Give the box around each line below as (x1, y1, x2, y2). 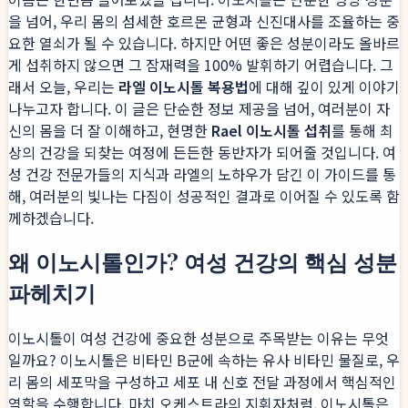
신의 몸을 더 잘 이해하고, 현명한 (8, 119, 211, 142)
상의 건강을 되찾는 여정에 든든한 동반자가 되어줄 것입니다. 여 (8, 141, 396, 164)
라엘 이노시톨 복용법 (118, 76, 249, 98)
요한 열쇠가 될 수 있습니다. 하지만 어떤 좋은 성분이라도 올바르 (8, 32, 400, 55)
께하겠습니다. (8, 207, 94, 229)
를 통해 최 (331, 119, 393, 142)
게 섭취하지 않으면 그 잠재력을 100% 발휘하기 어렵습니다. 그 (8, 54, 393, 76)
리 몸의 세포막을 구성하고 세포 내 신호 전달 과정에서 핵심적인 (8, 370, 396, 393)
